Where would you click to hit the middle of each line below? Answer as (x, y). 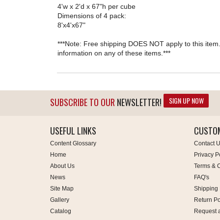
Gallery (60, 200)
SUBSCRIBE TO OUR (82, 102)
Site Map (62, 189)
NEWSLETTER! (138, 102)
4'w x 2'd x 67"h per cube (96, 7)
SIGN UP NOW (186, 101)
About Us (62, 166)
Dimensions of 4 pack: (92, 16)
